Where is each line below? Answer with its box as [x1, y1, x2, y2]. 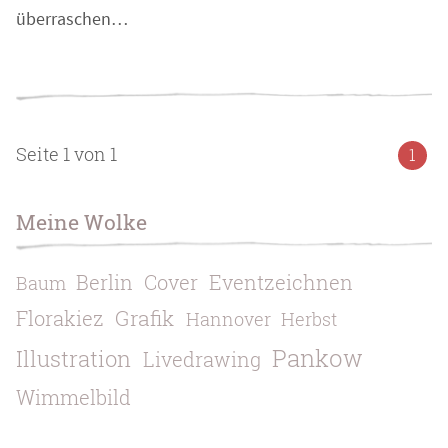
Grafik [115, 304, 175, 333]
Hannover [185, 308, 271, 332]
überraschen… [16, 7, 129, 30]
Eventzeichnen [209, 269, 354, 296]
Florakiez [16, 305, 105, 332]
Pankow [272, 342, 364, 375]
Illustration [16, 344, 132, 374]
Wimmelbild [16, 384, 132, 411]
